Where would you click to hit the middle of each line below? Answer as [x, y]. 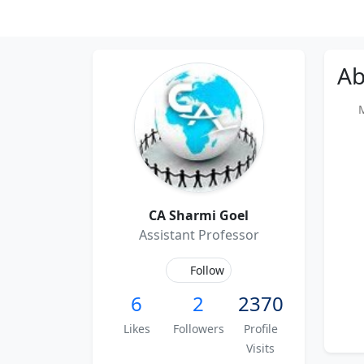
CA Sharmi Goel [199, 215]
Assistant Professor [199, 235]
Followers [198, 329]
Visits [261, 348]
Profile [260, 329]
